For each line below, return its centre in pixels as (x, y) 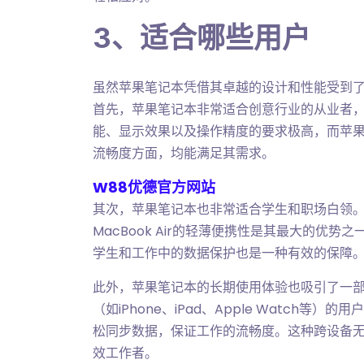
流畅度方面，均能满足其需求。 (184, 153)
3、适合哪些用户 (201, 37)
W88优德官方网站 (154, 187)
